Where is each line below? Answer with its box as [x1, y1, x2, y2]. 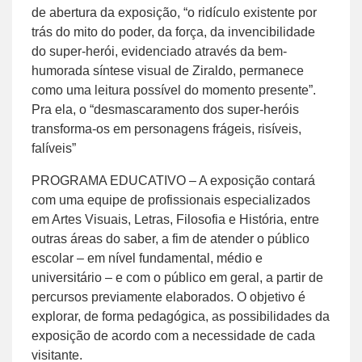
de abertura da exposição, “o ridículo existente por [32, 5, 317, 19]
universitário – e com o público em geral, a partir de [32, 270, 323, 284]
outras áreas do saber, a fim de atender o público [32, 231, 309, 246]
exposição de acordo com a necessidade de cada [32, 328, 315, 343]
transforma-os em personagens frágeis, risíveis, [32, 121, 301, 136]
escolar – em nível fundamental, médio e [32, 250, 263, 265]
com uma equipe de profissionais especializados [32, 192, 310, 207]
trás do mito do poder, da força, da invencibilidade [32, 24, 315, 39]
